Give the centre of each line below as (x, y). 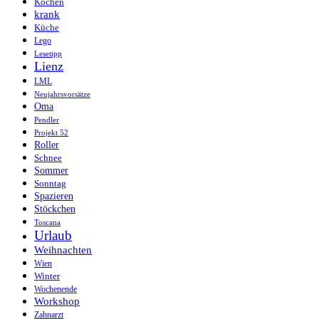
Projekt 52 (51, 133)
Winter (47, 276)
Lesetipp (48, 54)
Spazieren (54, 197)
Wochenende (56, 289)
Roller (47, 145)
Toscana (47, 223)
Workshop (57, 301)
